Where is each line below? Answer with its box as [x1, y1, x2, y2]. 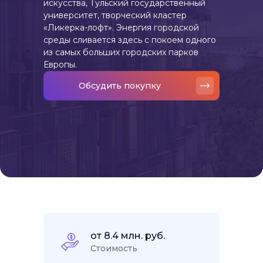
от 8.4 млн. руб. [90, 230, 165, 241]
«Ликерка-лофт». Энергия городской [43, 22, 199, 33]
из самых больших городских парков [43, 47, 198, 58]
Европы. [43, 59, 77, 70]
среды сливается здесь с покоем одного [43, 35, 216, 45]
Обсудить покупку [79, 80, 161, 91]
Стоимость [90, 243, 137, 254]
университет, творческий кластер [43, 10, 187, 21]
